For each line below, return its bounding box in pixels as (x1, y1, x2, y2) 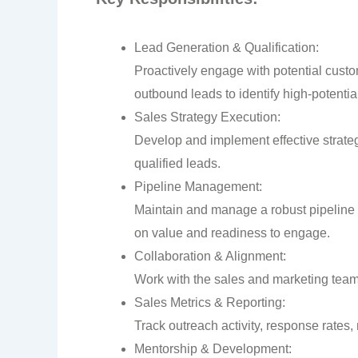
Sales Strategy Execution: (134, 109, 280, 124)
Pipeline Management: (134, 179, 262, 193)
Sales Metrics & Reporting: (134, 295, 285, 309)
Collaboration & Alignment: (134, 249, 286, 263)
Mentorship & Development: (134, 341, 292, 356)
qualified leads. (134, 156, 221, 170)
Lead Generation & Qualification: (134, 40, 319, 54)
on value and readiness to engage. (134, 225, 330, 240)
